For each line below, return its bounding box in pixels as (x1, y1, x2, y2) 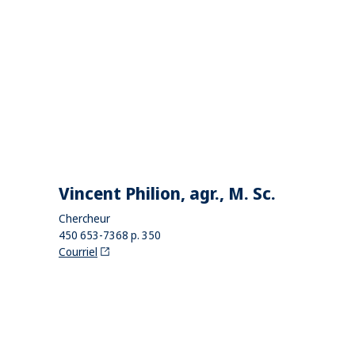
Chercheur (59, 211, 110, 227)
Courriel (59, 244, 97, 260)
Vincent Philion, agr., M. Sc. (59, 181, 276, 204)
